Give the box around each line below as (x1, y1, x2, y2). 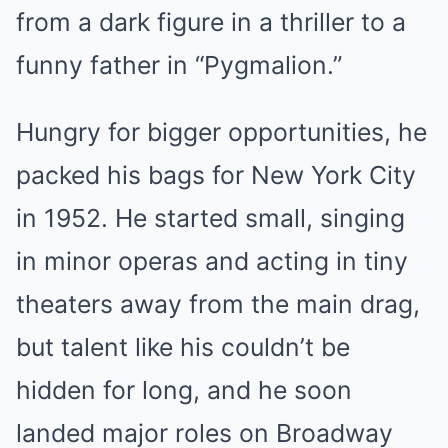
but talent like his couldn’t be (16, 332, 350, 363)
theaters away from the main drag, (16, 289, 420, 320)
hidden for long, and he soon (16, 375, 352, 406)
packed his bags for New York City (16, 160, 416, 191)
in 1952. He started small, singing (16, 203, 405, 234)
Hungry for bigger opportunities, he (16, 117, 427, 148)
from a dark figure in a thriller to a (16, 7, 406, 38)
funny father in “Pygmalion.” (16, 50, 342, 81)
